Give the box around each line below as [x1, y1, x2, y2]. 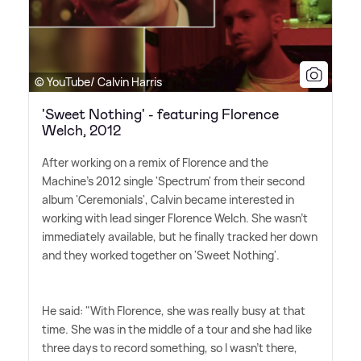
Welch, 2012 [42, 120, 121, 140]
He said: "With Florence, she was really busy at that [42, 302, 305, 318]
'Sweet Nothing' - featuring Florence [42, 104, 279, 124]
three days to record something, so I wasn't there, [42, 339, 297, 355]
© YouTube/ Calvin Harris [35, 73, 162, 89]
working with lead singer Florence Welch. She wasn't [42, 210, 308, 226]
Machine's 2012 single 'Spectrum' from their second [42, 172, 305, 189]
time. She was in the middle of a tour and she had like [42, 321, 312, 337]
